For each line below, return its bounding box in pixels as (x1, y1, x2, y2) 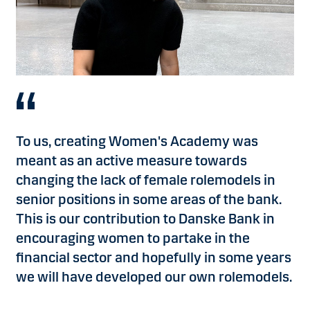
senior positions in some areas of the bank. (16, 191, 282, 208)
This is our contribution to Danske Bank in (16, 210, 275, 227)
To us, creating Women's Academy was (16, 133, 258, 149)
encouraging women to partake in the (16, 230, 250, 246)
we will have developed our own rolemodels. (16, 268, 292, 285)
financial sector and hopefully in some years (16, 249, 291, 266)
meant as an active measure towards (16, 152, 247, 169)
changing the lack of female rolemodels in (16, 172, 275, 188)
